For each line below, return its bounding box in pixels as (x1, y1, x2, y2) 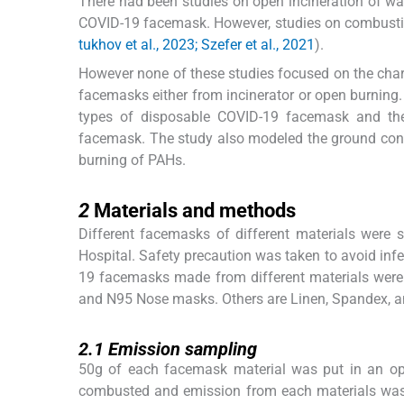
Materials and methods (94, 199, 296, 223)
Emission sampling (108, 338, 257, 361)
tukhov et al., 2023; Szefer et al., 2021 (78, 36, 315, 54)
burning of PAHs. (78, 151, 186, 170)
